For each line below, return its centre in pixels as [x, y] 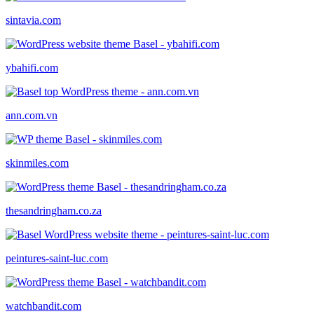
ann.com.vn [32, 115]
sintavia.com [33, 20]
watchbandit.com [43, 306]
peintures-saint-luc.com [57, 258]
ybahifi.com [32, 67]
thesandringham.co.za [54, 210]
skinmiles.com [37, 163]
